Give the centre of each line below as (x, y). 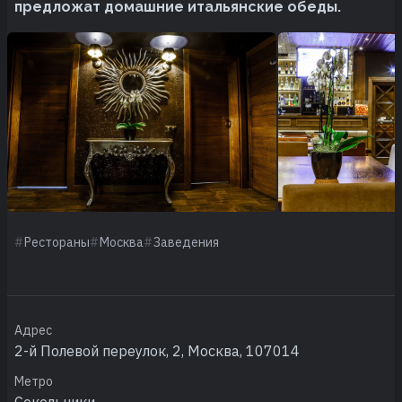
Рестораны (57, 242)
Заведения (186, 242)
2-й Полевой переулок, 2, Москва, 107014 (157, 350)
